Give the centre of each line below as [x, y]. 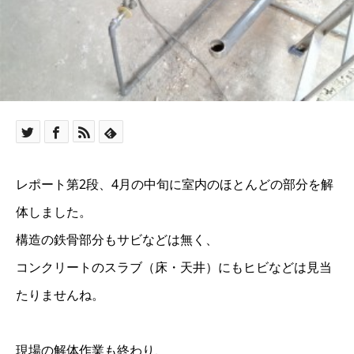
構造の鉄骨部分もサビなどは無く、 [117, 239]
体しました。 [54, 211]
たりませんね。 [60, 294]
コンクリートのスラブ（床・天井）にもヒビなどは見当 [174, 267]
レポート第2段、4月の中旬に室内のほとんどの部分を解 [175, 184]
